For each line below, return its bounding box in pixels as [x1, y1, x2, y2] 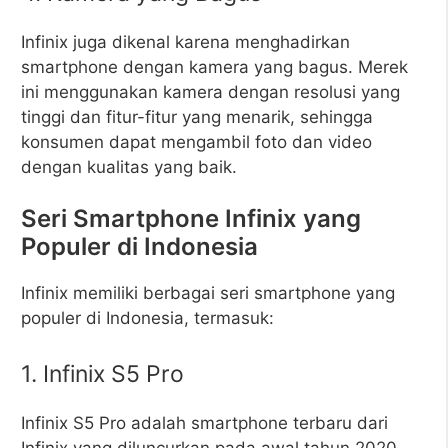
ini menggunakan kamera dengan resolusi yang [21, 81, 400, 102]
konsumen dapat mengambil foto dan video [21, 131, 372, 152]
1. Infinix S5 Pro [21, 359, 184, 388]
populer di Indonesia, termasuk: [21, 308, 274, 328]
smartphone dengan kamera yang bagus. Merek [21, 56, 408, 77]
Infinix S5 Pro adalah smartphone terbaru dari [21, 412, 388, 433]
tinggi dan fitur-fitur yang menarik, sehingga [21, 106, 373, 127]
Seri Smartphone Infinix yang [21, 204, 361, 233]
